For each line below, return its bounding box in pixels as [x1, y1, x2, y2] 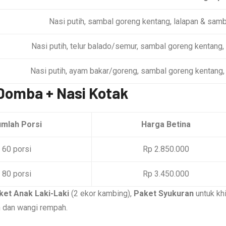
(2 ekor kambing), [69, 188, 134, 198]
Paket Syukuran [134, 188, 194, 198]
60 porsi [2, 144, 31, 154]
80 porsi [2, 168, 31, 179]
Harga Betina [141, 119, 191, 129]
